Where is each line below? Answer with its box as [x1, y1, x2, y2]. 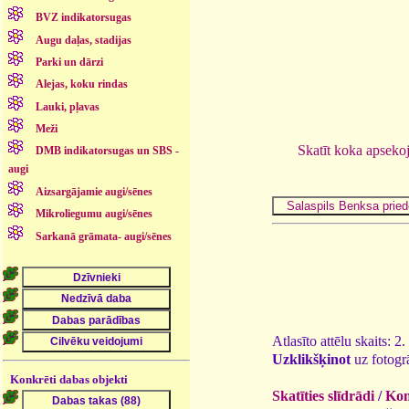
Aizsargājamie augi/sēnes [36, 184, 153, 198]
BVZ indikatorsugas [36, 11, 132, 25]
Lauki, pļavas [36, 100, 100, 113]
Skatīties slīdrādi [272, 387, 374, 404]
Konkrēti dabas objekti [10, 372, 129, 386]
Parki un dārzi [36, 55, 104, 68]
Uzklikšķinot [272, 351, 351, 367]
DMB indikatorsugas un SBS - [36, 144, 180, 158]
